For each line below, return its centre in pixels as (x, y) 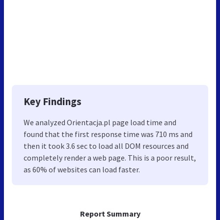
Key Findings (53, 101)
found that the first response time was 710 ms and (108, 134)
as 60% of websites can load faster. (82, 169)
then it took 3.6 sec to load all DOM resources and (106, 146)
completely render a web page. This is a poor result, (110, 157)
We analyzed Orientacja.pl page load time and (100, 122)
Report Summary (110, 213)
